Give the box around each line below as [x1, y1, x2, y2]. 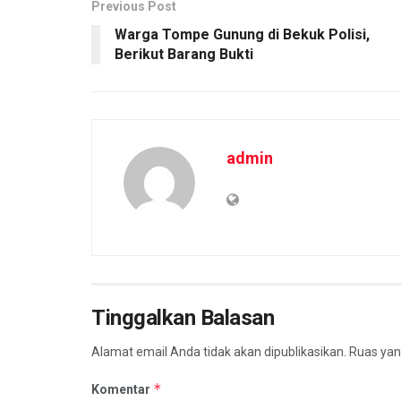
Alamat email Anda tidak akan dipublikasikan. [91, 345, 346, 360]
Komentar [91, 382, 153, 397]
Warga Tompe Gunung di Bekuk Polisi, [115, 26, 370, 44]
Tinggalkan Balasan [91, 305, 275, 331]
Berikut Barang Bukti [115, 46, 253, 64]
